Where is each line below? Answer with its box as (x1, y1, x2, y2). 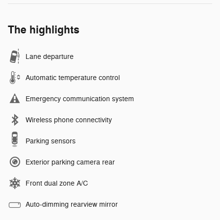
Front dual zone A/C (26, 179, 88, 188)
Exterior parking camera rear (26, 158, 115, 166)
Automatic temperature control (26, 73, 120, 82)
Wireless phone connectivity (26, 115, 112, 124)
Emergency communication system (26, 94, 134, 103)
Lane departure (26, 52, 74, 61)
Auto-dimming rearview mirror (26, 200, 118, 209)
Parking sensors (26, 137, 76, 145)
